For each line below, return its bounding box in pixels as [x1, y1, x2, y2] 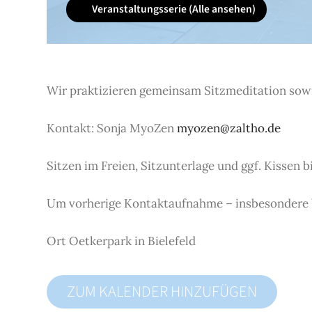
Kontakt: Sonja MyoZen [47, 120, 175, 136]
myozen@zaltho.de [177, 120, 281, 136]
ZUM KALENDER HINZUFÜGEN [67, 280, 258, 303]
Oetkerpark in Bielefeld [69, 233, 196, 249]
